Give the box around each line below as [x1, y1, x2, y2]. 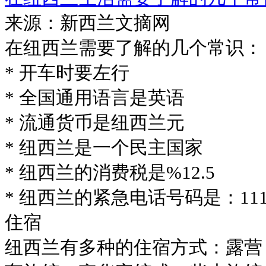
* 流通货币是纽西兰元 [5, 112, 185, 133]
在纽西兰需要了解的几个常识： [5, 37, 262, 58]
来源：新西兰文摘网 [5, 12, 170, 33]
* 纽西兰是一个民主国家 [5, 137, 203, 158]
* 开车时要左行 [5, 62, 129, 83]
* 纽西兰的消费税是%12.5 [5, 162, 215, 183]
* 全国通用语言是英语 [5, 87, 185, 108]
